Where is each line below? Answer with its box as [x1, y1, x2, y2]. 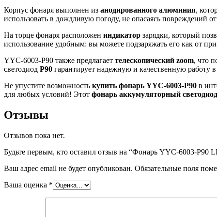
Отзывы [4, 108, 48, 121]
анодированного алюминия [100, 6, 196, 14]
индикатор [103, 31, 140, 39]
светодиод [4, 65, 40, 73]
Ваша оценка [4, 180, 49, 189]
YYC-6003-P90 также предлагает [4, 56, 115, 64]
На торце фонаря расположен [4, 31, 103, 39]
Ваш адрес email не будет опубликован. [4, 164, 133, 172]
